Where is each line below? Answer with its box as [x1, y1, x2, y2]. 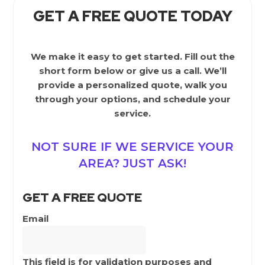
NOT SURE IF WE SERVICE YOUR [31, 139, 234, 154]
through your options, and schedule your [34, 93, 231, 105]
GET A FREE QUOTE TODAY [33, 6, 232, 26]
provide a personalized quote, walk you [38, 79, 227, 91]
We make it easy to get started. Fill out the [30, 50, 235, 62]
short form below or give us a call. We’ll [38, 64, 227, 76]
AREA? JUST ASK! [79, 156, 186, 170]
